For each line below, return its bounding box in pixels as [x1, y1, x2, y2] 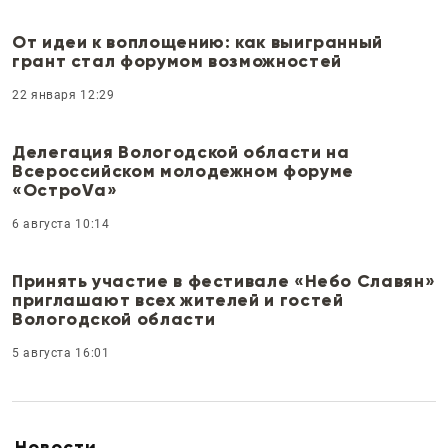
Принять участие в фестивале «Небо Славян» [12, 269, 436, 292]
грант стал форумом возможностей [12, 49, 342, 72]
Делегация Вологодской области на [12, 140, 350, 163]
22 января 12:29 [12, 87, 115, 102]
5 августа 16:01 [12, 345, 110, 360]
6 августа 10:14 [12, 216, 110, 231]
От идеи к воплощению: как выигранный [12, 30, 384, 53]
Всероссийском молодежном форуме [12, 159, 354, 182]
